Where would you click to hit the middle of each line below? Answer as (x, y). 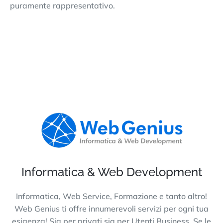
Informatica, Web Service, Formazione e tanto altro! (111, 196)
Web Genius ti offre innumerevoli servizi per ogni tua (111, 208)
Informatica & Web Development (111, 172)
